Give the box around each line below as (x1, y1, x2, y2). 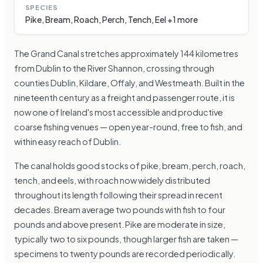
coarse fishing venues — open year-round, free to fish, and (14, 122, 242, 133)
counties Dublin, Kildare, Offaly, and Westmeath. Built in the (14, 77, 245, 89)
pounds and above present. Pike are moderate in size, (14, 219, 225, 230)
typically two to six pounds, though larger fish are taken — (14, 234, 238, 245)
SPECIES (25, 3, 58, 12)
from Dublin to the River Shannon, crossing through (14, 63, 214, 74)
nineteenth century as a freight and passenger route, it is (14, 92, 235, 103)
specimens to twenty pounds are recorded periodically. (14, 248, 235, 259)
